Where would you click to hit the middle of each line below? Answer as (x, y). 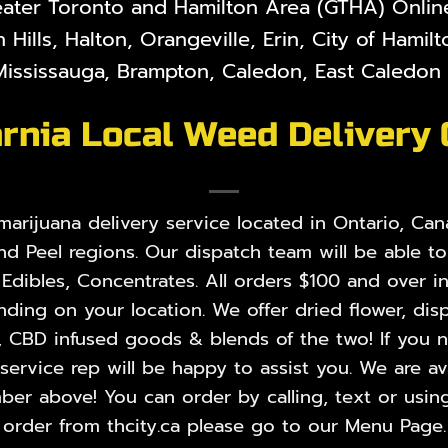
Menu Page (393, 425)
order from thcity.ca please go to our (173, 425)
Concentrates (135, 280)
